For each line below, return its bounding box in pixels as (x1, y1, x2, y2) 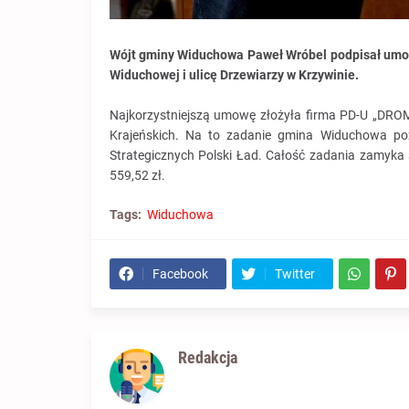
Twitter (274, 267, 315, 282)
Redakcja (177, 348, 237, 368)
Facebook (152, 267, 208, 282)
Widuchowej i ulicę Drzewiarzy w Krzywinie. (109, 68, 359, 83)
